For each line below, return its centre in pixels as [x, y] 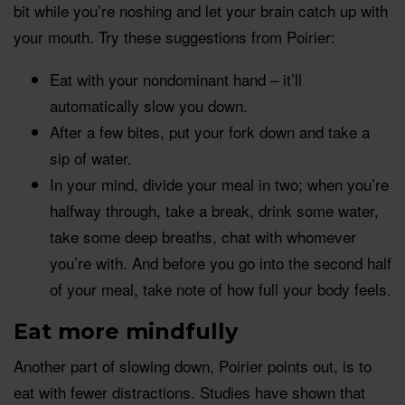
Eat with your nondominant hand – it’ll [176, 79]
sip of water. [91, 157]
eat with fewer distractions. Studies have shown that [189, 391]
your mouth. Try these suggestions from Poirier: [174, 36]
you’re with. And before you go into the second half [221, 262]
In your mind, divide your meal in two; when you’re [219, 184]
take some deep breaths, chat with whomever [203, 236]
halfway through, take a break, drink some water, [214, 210]
